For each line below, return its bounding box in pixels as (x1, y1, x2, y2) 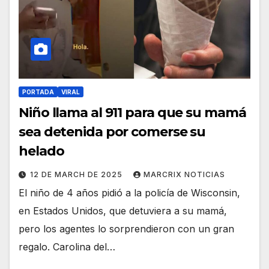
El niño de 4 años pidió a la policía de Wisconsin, (19, 186, 240, 199)
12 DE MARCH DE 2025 (30, 169, 125, 179)
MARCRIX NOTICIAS (144, 169, 225, 179)
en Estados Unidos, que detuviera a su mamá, (19, 204, 227, 217)
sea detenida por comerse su (19, 123, 206, 140)
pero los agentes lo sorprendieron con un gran (19, 222, 234, 235)
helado (19, 142, 64, 159)
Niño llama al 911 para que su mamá (19, 104, 246, 121)
